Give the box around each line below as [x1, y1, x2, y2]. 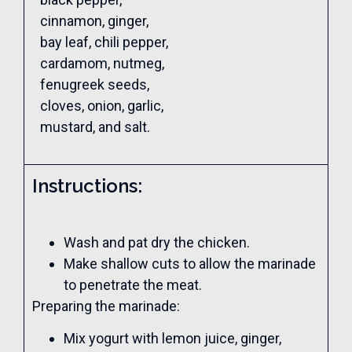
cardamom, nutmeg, [40, 54, 164, 71]
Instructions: [32, 174, 142, 198]
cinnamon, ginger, [40, 12, 148, 29]
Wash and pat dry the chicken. [64, 233, 250, 251]
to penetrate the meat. [64, 276, 202, 293]
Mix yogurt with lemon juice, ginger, [64, 329, 281, 346]
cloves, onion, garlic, [40, 97, 163, 114]
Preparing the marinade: [32, 297, 180, 314]
